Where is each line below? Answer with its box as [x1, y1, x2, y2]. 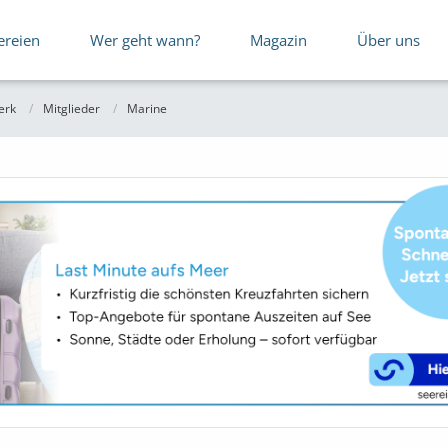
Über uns [357, 30, 420, 50]
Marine [127, 100, 167, 117]
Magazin [250, 30, 307, 50]
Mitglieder [43, 100, 100, 117]
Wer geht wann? [90, 30, 200, 50]
